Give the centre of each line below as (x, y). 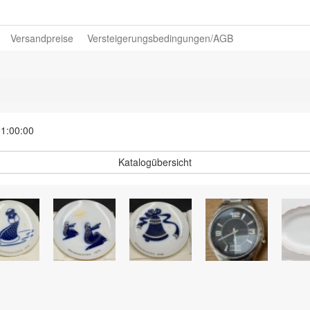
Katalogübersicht (155, 162)
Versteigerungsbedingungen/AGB (160, 38)
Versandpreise (42, 38)
